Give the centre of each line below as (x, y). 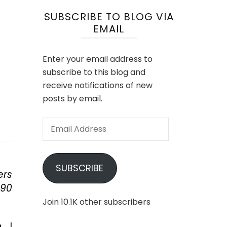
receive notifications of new (97, 85)
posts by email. (72, 99)
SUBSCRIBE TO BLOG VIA (109, 17)
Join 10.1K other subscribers (96, 202)
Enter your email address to (97, 59)
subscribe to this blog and (94, 72)
